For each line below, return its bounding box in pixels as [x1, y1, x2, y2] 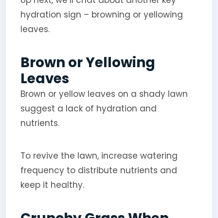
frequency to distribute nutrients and [20, 164, 177, 176]
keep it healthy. [20, 179, 84, 191]
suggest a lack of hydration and [20, 102, 157, 114]
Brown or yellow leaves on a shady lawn [20, 88, 188, 100]
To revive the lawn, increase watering [20, 149, 178, 162]
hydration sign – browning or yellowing [20, 8, 183, 20]
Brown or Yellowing [20, 53, 155, 72]
